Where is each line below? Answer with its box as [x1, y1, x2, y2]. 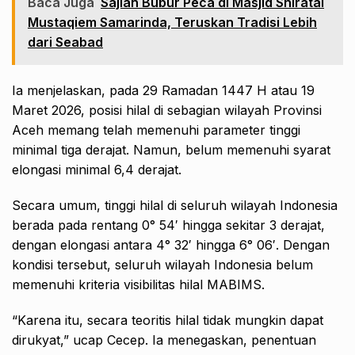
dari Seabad [28, 34, 103, 51]
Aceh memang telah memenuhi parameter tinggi [12, 122, 300, 139]
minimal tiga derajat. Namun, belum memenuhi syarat [12, 142, 330, 158]
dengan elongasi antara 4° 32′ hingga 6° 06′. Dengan [12, 237, 330, 254]
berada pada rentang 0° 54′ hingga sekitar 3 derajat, [12, 217, 325, 234]
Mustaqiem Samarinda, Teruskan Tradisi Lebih [28, 14, 317, 31]
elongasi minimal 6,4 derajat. [12, 162, 181, 178]
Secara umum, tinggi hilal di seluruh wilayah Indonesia [12, 197, 338, 214]
